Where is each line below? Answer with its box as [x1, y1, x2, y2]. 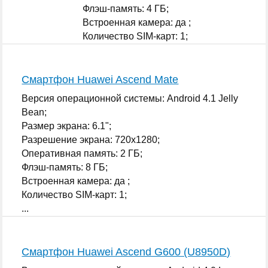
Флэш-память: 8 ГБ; [22, 162, 108, 172]
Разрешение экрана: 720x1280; [22, 134, 160, 145]
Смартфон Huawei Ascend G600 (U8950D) [22, 245, 231, 258]
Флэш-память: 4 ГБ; [83, 3, 169, 14]
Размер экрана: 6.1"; [22, 120, 112, 131]
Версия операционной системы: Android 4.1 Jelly [22, 93, 239, 103]
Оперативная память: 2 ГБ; [22, 148, 143, 159]
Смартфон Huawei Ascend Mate [22, 73, 179, 86]
